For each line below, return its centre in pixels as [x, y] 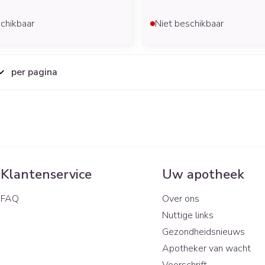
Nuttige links [188, 215]
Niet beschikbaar [189, 23]
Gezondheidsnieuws [204, 232]
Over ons [181, 198]
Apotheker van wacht [207, 248]
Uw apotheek [203, 174]
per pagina [34, 72]
